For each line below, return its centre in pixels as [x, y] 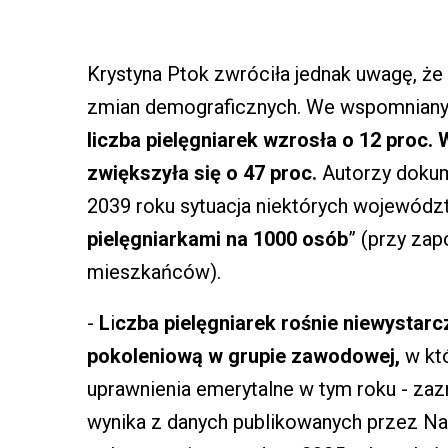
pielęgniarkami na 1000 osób [217, 238]
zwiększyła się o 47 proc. [202, 172]
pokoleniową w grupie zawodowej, [243, 355]
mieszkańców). [154, 271]
